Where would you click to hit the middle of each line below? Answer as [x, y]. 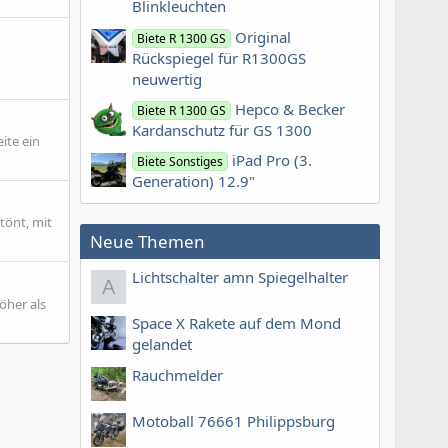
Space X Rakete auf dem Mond [236, 323]
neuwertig [167, 78]
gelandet [162, 344]
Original [263, 36]
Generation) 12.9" [193, 181]
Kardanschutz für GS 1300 [222, 129]
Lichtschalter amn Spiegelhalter [240, 277]
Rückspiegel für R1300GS [219, 57]
